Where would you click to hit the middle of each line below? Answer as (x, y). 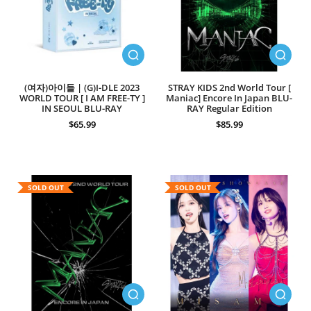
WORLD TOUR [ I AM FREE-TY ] (82, 98)
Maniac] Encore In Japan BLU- (229, 98)
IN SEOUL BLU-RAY (82, 109)
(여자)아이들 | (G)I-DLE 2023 (82, 88)
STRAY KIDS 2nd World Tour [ (229, 88)
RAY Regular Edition (229, 109)
